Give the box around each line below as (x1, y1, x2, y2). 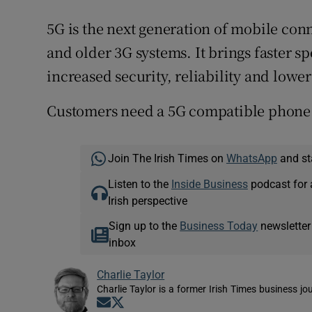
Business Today (180, 220, 258, 232)
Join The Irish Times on (107, 153, 226, 164)
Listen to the (107, 178, 171, 190)
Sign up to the (109, 220, 180, 232)
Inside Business (171, 178, 248, 190)
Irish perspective (107, 195, 187, 207)
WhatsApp (226, 153, 277, 164)
